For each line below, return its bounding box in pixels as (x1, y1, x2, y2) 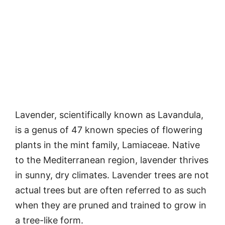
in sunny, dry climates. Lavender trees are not (15, 170, 209, 181)
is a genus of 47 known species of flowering (15, 125, 202, 136)
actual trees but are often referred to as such (15, 185, 206, 196)
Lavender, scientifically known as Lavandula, (15, 109, 203, 121)
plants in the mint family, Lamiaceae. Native (15, 140, 200, 151)
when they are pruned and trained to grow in (15, 200, 206, 211)
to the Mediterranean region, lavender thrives (15, 155, 208, 166)
